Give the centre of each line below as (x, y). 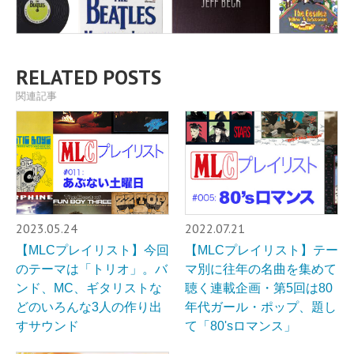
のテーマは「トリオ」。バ (92, 269)
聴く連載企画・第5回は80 (259, 288)
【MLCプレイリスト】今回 (92, 250)
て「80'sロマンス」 (241, 326)
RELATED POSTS (88, 77)
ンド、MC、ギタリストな (89, 288)
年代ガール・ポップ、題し (261, 307)
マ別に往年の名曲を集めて (261, 269)
